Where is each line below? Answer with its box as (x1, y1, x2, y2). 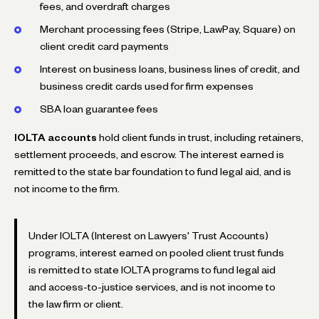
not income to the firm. (14, 184, 120, 192)
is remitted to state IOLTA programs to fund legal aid (28, 266, 276, 273)
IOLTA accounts (14, 133, 97, 141)
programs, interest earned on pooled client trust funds (28, 249, 284, 256)
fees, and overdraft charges (40, 2, 170, 10)
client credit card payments (40, 42, 169, 50)
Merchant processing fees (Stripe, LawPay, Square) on (40, 25, 296, 33)
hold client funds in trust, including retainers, (97, 133, 303, 141)
